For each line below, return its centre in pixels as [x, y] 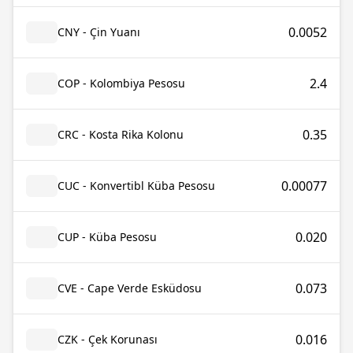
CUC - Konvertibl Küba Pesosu [136, 186]
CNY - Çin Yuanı [99, 32]
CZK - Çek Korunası [108, 339]
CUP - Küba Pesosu [107, 237]
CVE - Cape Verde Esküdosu [130, 288]
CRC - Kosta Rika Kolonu [121, 134]
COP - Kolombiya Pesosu [121, 83]
